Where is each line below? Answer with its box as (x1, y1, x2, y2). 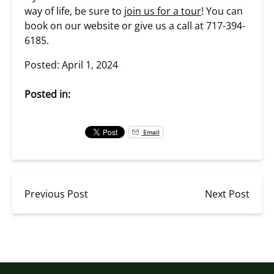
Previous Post (24, 187, 88, 201)
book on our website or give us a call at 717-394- (24, 19, 245, 32)
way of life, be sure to (24, 4, 124, 18)
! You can (201, 4, 243, 18)
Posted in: (24, 87, 70, 101)
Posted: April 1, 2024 (24, 58, 118, 72)
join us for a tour (124, 4, 201, 18)
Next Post (205, 187, 250, 201)
